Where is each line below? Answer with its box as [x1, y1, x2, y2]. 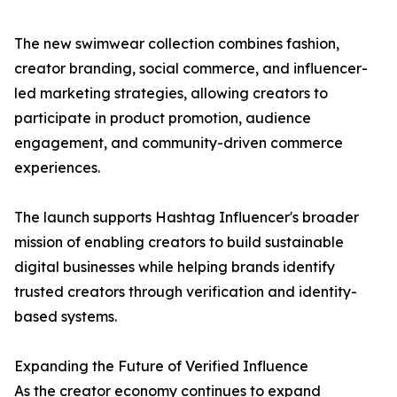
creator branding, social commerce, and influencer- [14, 59, 368, 77]
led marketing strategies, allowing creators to [14, 84, 328, 102]
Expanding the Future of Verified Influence [14, 357, 308, 375]
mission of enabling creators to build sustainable [14, 233, 344, 251]
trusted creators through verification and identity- [14, 283, 357, 300]
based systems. [14, 307, 117, 325]
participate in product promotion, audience [14, 109, 311, 127]
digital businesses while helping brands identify [14, 258, 335, 276]
